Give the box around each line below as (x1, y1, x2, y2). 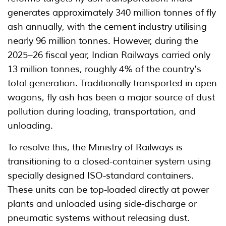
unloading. (8, 120, 53, 132)
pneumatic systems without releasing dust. (8, 212, 190, 224)
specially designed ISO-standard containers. (8, 170, 194, 182)
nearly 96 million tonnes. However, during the (8, 35, 198, 47)
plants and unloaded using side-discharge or (8, 198, 197, 210)
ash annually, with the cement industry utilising (8, 21, 207, 33)
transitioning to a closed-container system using (8, 156, 211, 167)
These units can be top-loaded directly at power (8, 184, 209, 196)
